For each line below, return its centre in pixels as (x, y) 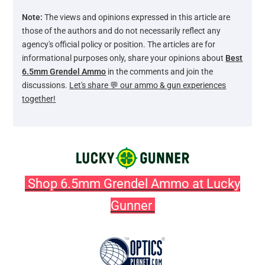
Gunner (132, 206)
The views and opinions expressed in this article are (137, 17)
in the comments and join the (160, 72)
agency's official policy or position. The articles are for (119, 44)
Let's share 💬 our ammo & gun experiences (148, 85)
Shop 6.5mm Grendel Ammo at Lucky (132, 184)
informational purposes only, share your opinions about (124, 58)
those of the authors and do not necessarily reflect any (122, 31)
